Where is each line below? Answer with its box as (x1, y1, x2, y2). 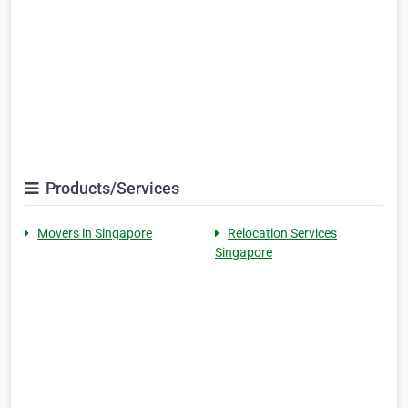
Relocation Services (228, 226, 337, 241)
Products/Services (42, 178, 179, 199)
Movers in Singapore (37, 226, 152, 241)
